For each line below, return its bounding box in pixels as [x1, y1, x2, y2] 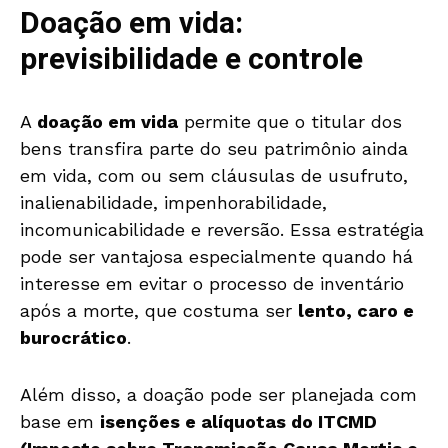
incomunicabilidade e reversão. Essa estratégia [20, 219, 424, 241]
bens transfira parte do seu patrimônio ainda [20, 138, 408, 160]
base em [20, 411, 100, 433]
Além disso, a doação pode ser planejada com [20, 384, 417, 406]
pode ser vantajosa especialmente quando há [20, 246, 413, 268]
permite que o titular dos [178, 111, 402, 133]
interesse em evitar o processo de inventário [20, 273, 404, 295]
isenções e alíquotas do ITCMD [100, 411, 377, 433]
